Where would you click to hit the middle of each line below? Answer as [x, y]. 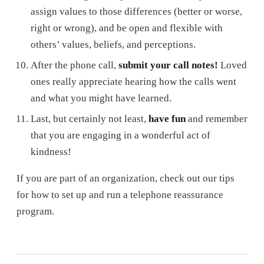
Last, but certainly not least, [90, 118]
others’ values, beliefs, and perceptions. [113, 45]
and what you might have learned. [101, 98]
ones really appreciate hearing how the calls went [133, 81]
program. [35, 212]
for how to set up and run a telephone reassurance [120, 195]
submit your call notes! [168, 65]
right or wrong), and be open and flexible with [127, 28]
